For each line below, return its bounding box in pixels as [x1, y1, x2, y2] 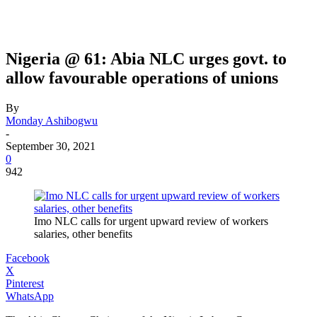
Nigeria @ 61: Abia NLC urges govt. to [6, 49, 287, 68]
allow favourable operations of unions [6, 68, 278, 87]
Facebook [6, 251, 50, 264]
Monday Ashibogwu [6, 114, 98, 127]
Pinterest [6, 277, 44, 289]
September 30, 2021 [6, 139, 96, 152]
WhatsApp [6, 289, 54, 302]
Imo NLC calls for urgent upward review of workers [34, 214, 268, 227]
